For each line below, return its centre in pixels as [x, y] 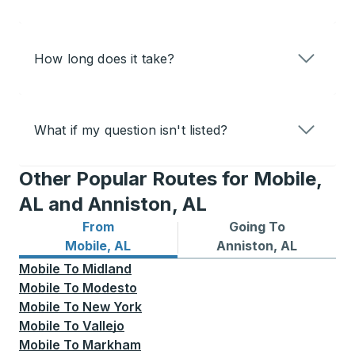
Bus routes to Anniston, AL [263, 245]
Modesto [110, 288]
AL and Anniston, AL [113, 204]
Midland [107, 269]
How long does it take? [105, 59]
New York [112, 307]
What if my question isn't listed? [131, 130]
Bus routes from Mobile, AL [105, 245]
